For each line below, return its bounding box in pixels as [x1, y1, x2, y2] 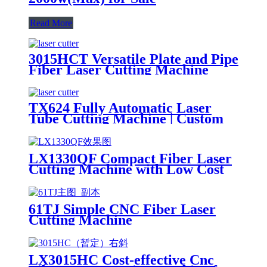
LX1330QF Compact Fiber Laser [29, 151, 232, 167]
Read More [30, 18, 72, 29]
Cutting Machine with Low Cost [29, 162, 224, 178]
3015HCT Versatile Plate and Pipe [29, 51, 238, 67]
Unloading [29, 132, 92, 148]
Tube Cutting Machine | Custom [29, 111, 223, 127]
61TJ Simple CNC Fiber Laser [29, 201, 216, 218]
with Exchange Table [29, 73, 156, 89]
